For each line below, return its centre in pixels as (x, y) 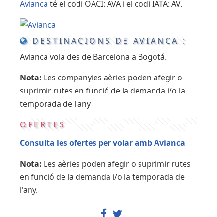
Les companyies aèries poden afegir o (112, 78)
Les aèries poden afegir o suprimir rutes (116, 164)
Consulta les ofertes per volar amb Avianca (102, 143)
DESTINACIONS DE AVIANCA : (108, 40)
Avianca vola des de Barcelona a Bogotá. (93, 57)
